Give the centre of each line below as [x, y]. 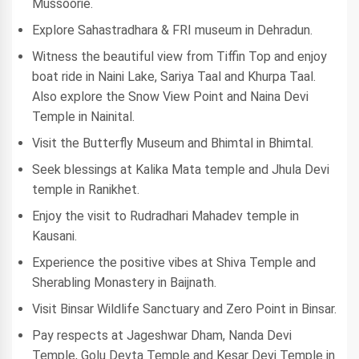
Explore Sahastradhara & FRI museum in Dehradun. [172, 30]
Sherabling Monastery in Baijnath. [124, 282]
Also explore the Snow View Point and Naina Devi [170, 97]
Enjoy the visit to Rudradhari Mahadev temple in [165, 216]
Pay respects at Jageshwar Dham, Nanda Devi [162, 335]
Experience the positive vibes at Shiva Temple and [174, 262]
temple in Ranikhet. [86, 190]
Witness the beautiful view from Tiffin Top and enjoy [179, 56]
